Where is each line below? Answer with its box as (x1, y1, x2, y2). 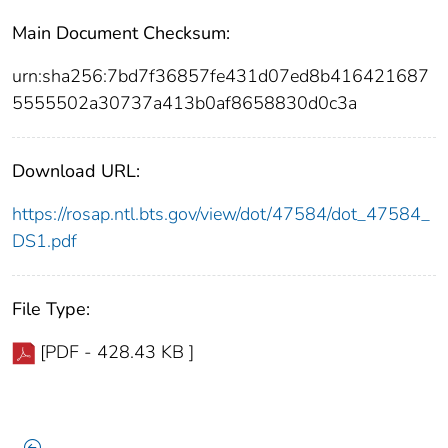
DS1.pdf (12, 228, 77, 253)
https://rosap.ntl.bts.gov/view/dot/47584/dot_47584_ (12, 201, 430, 226)
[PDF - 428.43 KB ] (40, 339, 194, 364)
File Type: (12, 296, 90, 321)
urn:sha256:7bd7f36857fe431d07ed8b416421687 (12, 63, 429, 88)
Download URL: (12, 158, 140, 183)
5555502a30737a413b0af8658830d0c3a (12, 90, 357, 115)
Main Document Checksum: (12, 20, 230, 45)
